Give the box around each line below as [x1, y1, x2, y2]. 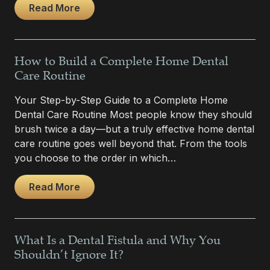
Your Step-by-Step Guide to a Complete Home [14, 93, 228, 106]
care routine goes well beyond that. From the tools [14, 137, 247, 149]
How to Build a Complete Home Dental [14, 54, 228, 69]
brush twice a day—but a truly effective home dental [14, 122, 254, 135]
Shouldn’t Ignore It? [14, 247, 124, 262]
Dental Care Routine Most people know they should [14, 108, 252, 121]
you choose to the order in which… [14, 151, 176, 164]
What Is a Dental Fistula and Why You [14, 233, 221, 248]
